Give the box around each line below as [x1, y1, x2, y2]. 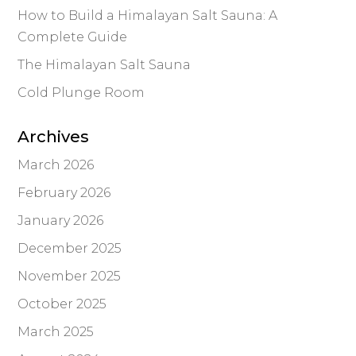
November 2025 [17, 269, 122, 284]
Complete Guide [17, 29, 128, 45]
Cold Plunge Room [17, 85, 145, 101]
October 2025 [17, 296, 107, 312]
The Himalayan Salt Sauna [17, 57, 192, 73]
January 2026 [17, 213, 104, 229]
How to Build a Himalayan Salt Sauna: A [17, 8, 278, 24]
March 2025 [17, 324, 95, 340]
